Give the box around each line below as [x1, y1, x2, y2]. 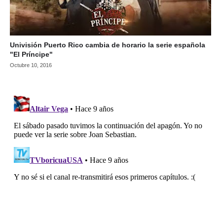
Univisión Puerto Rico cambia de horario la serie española [10, 41, 205, 49]
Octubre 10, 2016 [10, 62, 52, 68]
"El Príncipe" [10, 50, 53, 58]
